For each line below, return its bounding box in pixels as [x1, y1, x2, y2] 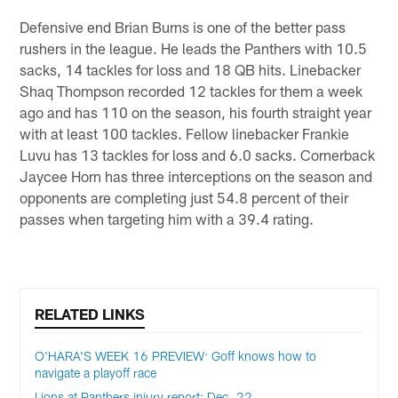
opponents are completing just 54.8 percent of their [20, 188, 349, 207]
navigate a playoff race [35, 365, 157, 381]
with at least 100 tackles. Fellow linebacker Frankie [20, 124, 350, 143]
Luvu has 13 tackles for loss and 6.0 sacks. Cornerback [20, 146, 376, 164]
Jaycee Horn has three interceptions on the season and [20, 167, 373, 186]
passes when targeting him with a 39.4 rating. [20, 210, 314, 228]
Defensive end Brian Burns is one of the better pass [20, 18, 346, 36]
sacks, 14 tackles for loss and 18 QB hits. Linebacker [20, 60, 362, 79]
